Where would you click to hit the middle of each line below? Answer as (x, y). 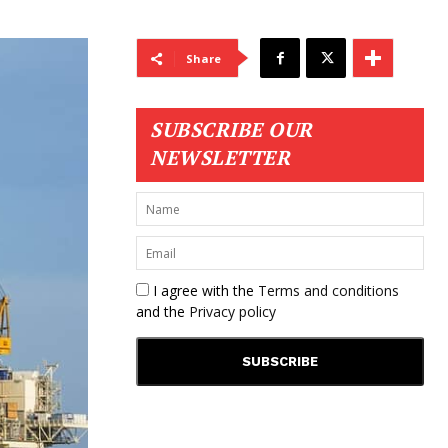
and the (162, 311)
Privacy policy (232, 311)
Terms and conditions (328, 290)
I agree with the (203, 290)
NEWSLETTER (220, 157)
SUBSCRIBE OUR (231, 129)
